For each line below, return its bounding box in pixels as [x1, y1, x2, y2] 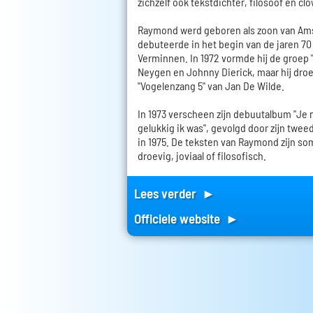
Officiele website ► [134, 210, 239, 226]
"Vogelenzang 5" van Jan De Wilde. [138, 78, 284, 92]
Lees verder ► [134, 184, 215, 201]
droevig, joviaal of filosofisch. [138, 148, 266, 162]
